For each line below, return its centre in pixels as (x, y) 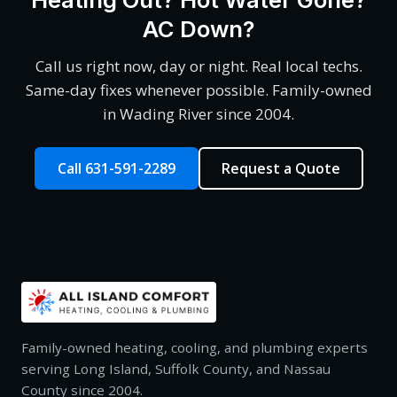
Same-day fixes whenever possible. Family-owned (198, 90)
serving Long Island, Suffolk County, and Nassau (176, 368)
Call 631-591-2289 (116, 169)
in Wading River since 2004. (198, 114)
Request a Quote (280, 169)
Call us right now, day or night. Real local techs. (198, 66)
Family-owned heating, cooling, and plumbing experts (195, 347)
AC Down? (198, 28)
